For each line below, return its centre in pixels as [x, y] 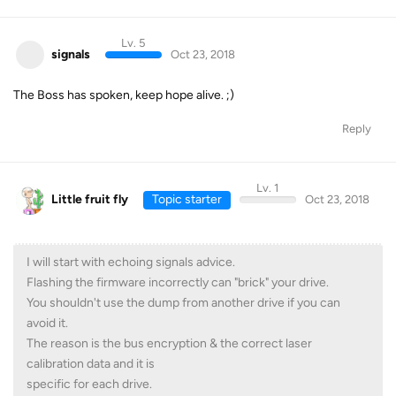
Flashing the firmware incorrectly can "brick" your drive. [178, 282]
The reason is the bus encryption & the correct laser [169, 343]
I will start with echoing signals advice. [131, 262]
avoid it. [47, 323]
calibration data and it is [91, 363]
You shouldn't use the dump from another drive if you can [183, 302]
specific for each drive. [89, 384]
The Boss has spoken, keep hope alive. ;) [124, 95]
